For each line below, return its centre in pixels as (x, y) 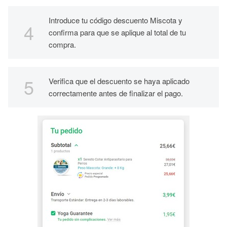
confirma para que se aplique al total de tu (117, 32)
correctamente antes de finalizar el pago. (116, 93)
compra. (62, 44)
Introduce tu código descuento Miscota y (116, 20)
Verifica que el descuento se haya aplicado (119, 81)
